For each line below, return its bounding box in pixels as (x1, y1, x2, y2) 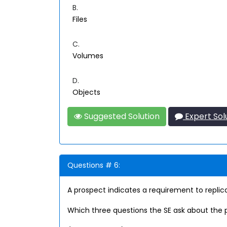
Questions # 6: (67, 160, 120, 170)
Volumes (72, 51, 103, 61)
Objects (72, 87, 100, 97)
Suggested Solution (82, 110, 160, 122)
